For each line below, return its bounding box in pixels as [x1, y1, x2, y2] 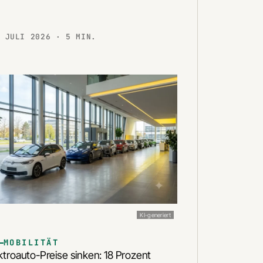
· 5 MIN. [55, 31, 97, 42]
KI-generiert [140, 211, 171, 219]
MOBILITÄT [4, 237, 59, 248]
